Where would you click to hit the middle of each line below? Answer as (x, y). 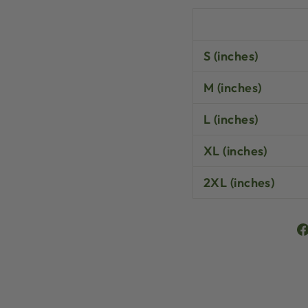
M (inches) (233, 88)
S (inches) (231, 56)
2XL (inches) (239, 183)
